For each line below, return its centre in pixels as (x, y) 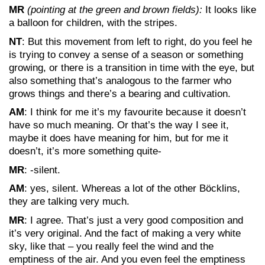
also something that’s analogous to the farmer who (120, 80)
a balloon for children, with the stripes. (93, 23)
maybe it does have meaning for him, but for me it (119, 138)
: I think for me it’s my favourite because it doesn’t (135, 112)
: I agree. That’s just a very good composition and (134, 220)
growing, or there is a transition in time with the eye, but (132, 67)
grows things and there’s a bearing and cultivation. (120, 93)
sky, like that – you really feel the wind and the (111, 246)
